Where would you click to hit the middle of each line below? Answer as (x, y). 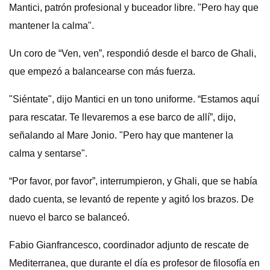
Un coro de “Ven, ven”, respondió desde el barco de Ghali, (133, 53)
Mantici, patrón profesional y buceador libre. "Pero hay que (134, 8)
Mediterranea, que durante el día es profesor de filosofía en (134, 263)
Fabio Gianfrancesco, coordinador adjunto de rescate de (129, 245)
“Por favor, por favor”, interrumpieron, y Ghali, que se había (133, 181)
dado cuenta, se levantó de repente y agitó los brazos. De (131, 199)
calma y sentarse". (48, 153)
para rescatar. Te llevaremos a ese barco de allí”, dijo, (122, 117)
